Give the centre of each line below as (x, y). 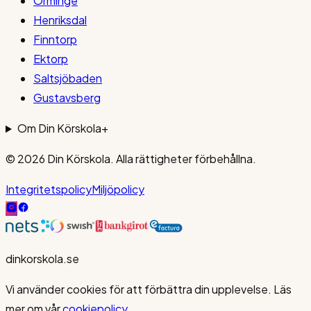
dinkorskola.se (42, 259)
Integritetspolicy (49, 190)
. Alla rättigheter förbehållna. (183, 159)
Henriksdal (60, 20)
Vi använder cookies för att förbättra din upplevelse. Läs (149, 289)
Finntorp (55, 40)
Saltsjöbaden (68, 78)
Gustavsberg (67, 98)
